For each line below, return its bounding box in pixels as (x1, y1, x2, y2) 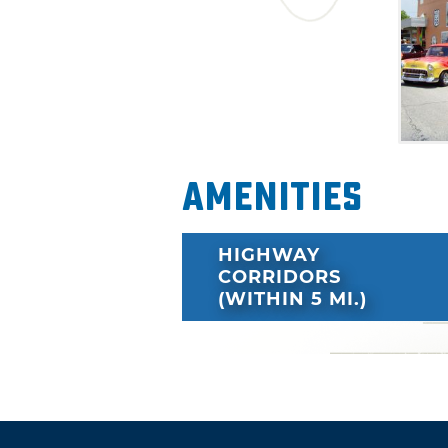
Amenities (182, 173, 363, 221)
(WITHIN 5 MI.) (218, 288, 367, 311)
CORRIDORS (218, 266, 341, 289)
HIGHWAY (218, 244, 320, 267)
